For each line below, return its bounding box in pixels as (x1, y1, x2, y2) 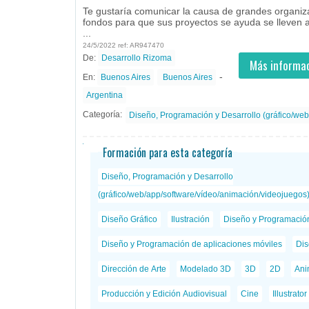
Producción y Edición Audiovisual (101, 288, 227, 299)
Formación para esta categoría (102, 143, 232, 161)
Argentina (86, 90, 123, 100)
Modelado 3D (179, 263, 231, 274)
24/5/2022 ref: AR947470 (83, 41, 164, 49)
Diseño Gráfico (101, 214, 157, 224)
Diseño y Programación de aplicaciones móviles (101, 239, 282, 249)
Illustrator (272, 288, 307, 299)
